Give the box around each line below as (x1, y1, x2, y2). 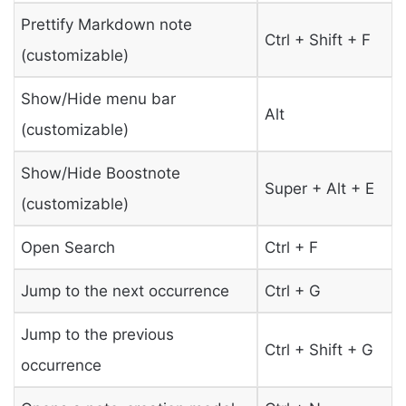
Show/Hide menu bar (20, 89, 176, 108)
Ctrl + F (264, 237, 318, 256)
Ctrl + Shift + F (264, 30, 371, 49)
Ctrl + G (264, 281, 321, 300)
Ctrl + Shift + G (264, 340, 373, 359)
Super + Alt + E (264, 179, 374, 198)
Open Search (20, 237, 115, 256)
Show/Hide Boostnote (20, 163, 180, 182)
